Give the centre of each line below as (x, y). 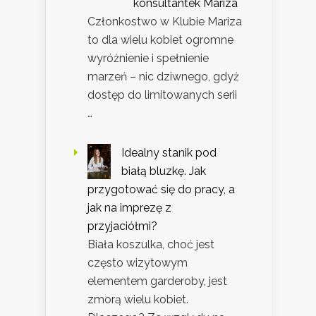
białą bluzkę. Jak (164, 171)
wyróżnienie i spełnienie (148, 59)
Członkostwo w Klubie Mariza (165, 22)
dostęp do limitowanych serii (162, 95)
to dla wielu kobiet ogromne (160, 40)
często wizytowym (138, 263)
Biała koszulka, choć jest (151, 245)
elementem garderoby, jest (157, 281)
